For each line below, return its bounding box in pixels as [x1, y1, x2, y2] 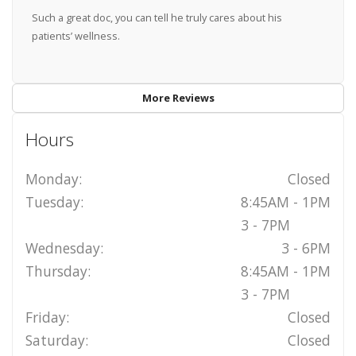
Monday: [25, 169, 82, 189]
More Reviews [141, 91, 215, 106]
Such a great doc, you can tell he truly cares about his [31, 10, 282, 25]
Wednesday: [25, 238, 103, 258]
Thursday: [25, 261, 91, 281]
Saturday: [25, 331, 88, 350]
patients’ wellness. [31, 28, 120, 43]
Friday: [25, 308, 69, 327]
